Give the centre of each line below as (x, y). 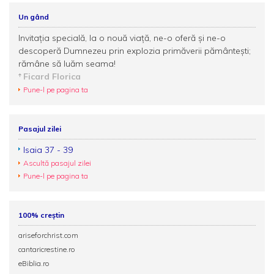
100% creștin (41, 215)
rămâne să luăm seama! (67, 64)
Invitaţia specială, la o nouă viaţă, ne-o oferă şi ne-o (122, 38)
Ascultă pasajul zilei (57, 163)
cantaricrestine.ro (47, 249)
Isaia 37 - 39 (48, 150)
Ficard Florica (52, 76)
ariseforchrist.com (48, 235)
